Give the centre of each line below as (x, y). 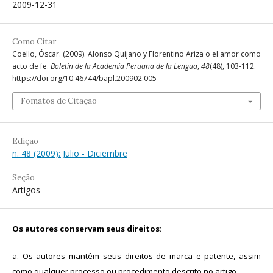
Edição (25, 141)
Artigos (26, 190)
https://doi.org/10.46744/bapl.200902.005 (84, 78)
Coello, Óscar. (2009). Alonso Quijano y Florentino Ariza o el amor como (136, 54)
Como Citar (34, 42)
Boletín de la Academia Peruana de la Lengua (124, 66)
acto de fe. (31, 66)
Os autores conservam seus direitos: (87, 229)
